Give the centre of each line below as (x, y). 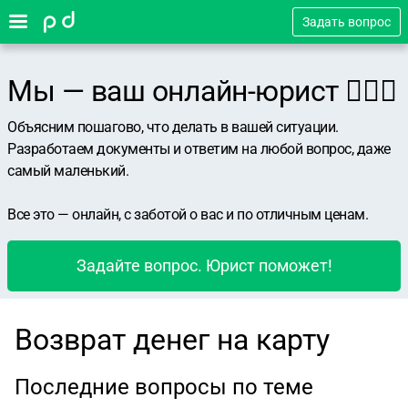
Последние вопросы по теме (164, 387)
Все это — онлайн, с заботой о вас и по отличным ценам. (188, 214)
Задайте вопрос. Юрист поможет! (204, 265)
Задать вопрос (347, 22)
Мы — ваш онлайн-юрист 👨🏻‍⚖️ (202, 91)
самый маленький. (68, 171)
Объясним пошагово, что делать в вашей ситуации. (173, 127)
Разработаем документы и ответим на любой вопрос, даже (199, 149)
